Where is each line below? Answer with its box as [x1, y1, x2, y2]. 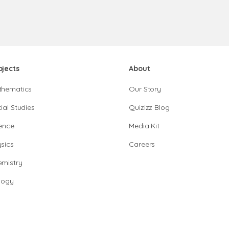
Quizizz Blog [129, 103, 170, 112]
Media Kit [129, 121, 160, 130]
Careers [129, 140, 155, 149]
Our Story [129, 84, 162, 94]
